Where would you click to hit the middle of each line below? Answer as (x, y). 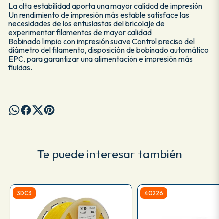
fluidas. (20, 67)
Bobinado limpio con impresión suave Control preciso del (101, 41)
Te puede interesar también (109, 154)
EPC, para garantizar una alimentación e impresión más (100, 58)
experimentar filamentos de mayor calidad (80, 32)
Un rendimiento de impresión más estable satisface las (99, 14)
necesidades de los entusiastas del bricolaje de (86, 23)
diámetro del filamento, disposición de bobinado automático (108, 50)
